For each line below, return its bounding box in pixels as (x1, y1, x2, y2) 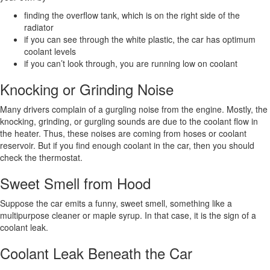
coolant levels (24, 45, 76, 57)
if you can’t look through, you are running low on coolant (24, 57, 237, 69)
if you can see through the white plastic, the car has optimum (24, 33, 256, 45)
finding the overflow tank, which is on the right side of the (24, 8, 240, 21)
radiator (24, 20, 54, 33)
